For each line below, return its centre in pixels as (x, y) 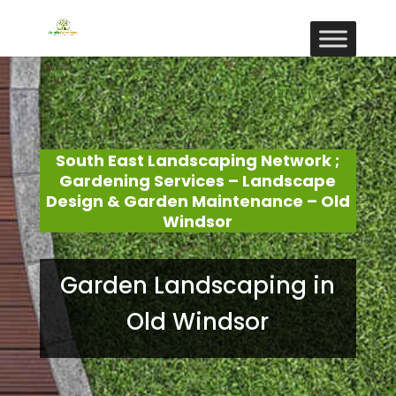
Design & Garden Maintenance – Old (198, 201)
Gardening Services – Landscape (198, 181)
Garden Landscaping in (198, 286)
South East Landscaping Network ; (198, 160)
